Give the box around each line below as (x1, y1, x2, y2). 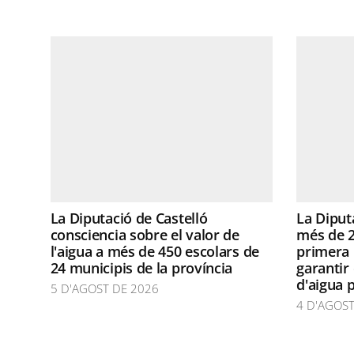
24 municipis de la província (50, 258, 233, 277)
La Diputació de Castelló (50, 209, 208, 228)
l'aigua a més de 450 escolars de (50, 242, 259, 261)
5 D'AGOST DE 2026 (50, 281, 159, 296)
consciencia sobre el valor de (50, 225, 239, 244)
